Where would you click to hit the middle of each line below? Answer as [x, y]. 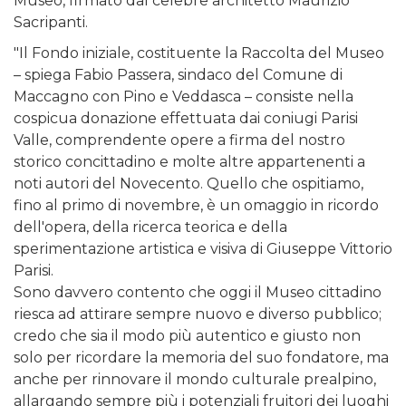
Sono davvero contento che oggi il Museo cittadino [198, 292]
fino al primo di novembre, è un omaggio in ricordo [196, 205]
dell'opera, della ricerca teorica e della [150, 227]
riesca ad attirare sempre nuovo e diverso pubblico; [198, 314]
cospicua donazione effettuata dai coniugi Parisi [186, 118]
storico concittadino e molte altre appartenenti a [189, 161]
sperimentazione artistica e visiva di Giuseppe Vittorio [203, 248]
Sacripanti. [51, 22]
